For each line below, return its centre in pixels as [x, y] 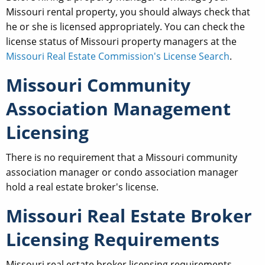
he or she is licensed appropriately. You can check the [125, 26]
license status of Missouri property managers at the [121, 41]
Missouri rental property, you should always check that [128, 12]
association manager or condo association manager [122, 172]
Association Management [118, 108]
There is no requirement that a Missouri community [122, 157]
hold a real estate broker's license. [82, 187]
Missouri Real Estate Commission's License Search [118, 56]
